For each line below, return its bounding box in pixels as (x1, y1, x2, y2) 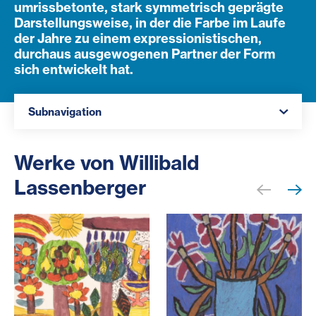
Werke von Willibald (14, 150, 199, 175)
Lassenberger (14, 174, 146, 200)
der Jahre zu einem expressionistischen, (14, 30, 262, 47)
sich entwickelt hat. (14, 61, 136, 78)
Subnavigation (28, 104, 102, 119)
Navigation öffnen (14, 93, 107, 108)
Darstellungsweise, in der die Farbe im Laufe (14, 14, 286, 31)
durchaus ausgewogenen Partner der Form (14, 45, 275, 62)
